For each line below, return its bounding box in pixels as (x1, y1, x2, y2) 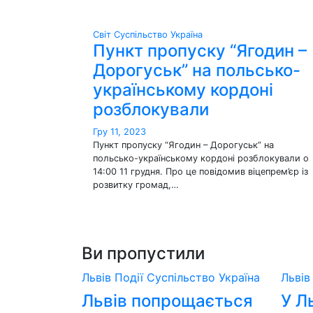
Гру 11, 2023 (93, 126, 146, 137)
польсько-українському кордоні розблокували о (93, 153, 309, 163)
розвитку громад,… (93, 180, 179, 190)
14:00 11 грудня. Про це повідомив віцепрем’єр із (93, 166, 308, 177)
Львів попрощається (82, 291, 253, 311)
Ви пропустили (82, 243, 205, 263)
